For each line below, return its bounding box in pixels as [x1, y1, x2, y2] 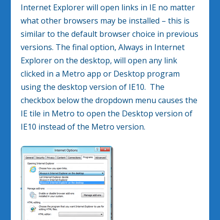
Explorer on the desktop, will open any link [21, 55, 178, 66]
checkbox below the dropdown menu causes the [21, 94, 198, 106]
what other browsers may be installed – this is [21, 15, 190, 26]
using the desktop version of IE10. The [21, 81, 165, 92]
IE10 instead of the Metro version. [21, 121, 146, 132]
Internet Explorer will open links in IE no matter [21, 1, 195, 13]
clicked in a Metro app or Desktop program [21, 68, 180, 79]
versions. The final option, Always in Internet [21, 41, 185, 53]
